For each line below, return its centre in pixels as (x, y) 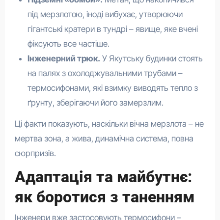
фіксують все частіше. (68, 43)
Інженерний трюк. (64, 58)
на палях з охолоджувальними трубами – (105, 73)
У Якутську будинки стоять (151, 58)
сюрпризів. (35, 153)
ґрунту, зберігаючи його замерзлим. (95, 102)
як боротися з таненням (104, 197)
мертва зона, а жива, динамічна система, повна (104, 138)
